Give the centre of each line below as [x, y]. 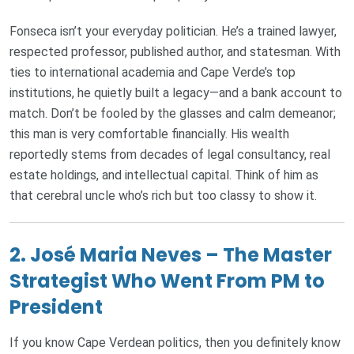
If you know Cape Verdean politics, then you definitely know [175, 342]
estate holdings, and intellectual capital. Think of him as [164, 175]
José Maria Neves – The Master [181, 254]
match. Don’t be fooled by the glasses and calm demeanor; [173, 113]
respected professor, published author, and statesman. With [175, 51]
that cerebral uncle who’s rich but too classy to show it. [163, 195]
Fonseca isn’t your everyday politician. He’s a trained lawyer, [173, 31]
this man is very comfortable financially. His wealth [149, 134]
